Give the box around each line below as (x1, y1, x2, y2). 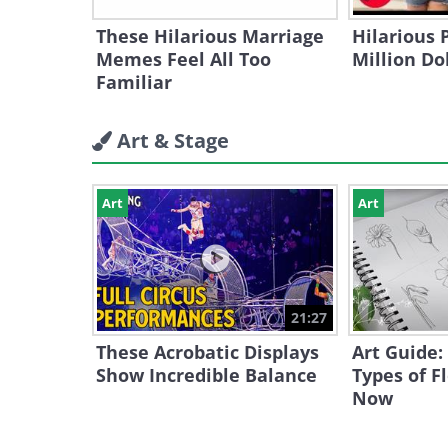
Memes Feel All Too (96, 47, 271, 71)
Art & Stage (117, 127, 229, 154)
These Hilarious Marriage (96, 24, 324, 48)
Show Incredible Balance (96, 363, 317, 387)
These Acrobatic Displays (96, 340, 319, 364)
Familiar (96, 70, 172, 94)
